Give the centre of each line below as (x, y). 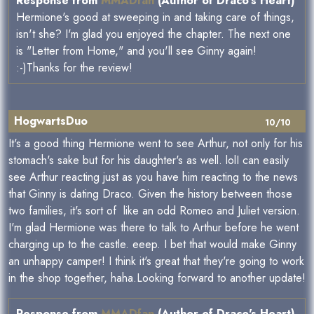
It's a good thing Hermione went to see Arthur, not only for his (156, 144)
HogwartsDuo (51, 121)
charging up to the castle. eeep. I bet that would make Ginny (152, 245)
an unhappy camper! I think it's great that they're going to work (156, 261)
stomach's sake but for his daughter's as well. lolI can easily (149, 161)
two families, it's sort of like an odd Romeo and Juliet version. (154, 211)
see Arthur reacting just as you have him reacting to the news (153, 177)
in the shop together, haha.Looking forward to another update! (157, 278)
